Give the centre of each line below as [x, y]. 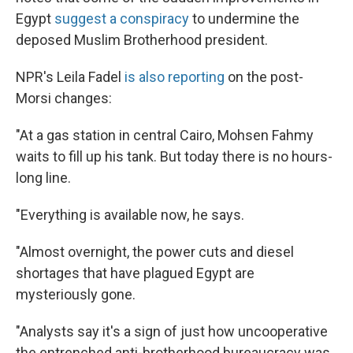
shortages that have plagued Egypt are [135, 273]
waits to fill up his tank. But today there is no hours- [174, 157]
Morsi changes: [64, 98]
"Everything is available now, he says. [130, 215]
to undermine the [244, 19]
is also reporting [175, 77]
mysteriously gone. [76, 295]
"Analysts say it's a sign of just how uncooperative [172, 332]
